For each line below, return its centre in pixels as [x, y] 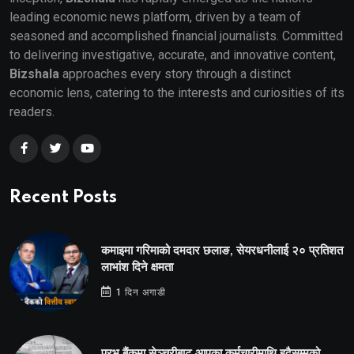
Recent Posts [63, 197]
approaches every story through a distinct [175, 73]
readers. [32, 111]
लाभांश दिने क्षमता [137, 267]
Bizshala [34, 73]
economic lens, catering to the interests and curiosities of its [177, 92]
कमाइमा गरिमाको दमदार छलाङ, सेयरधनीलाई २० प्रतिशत [222, 250]
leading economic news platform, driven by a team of [155, 17]
